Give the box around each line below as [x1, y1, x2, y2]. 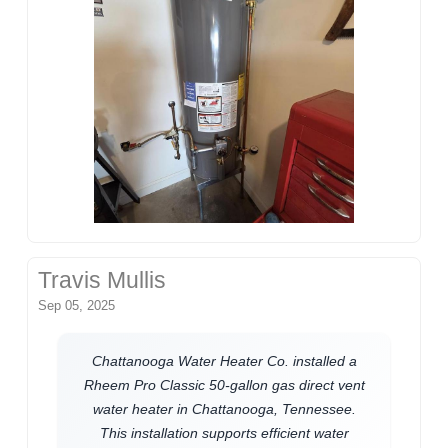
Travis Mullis [38, 267, 167, 293]
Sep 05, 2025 [38, 297, 116, 313]
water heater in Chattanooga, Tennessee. [92, 400, 356, 417]
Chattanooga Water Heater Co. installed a [91, 352, 357, 369]
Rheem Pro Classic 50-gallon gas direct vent [83, 376, 365, 393]
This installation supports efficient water [99, 424, 349, 441]
